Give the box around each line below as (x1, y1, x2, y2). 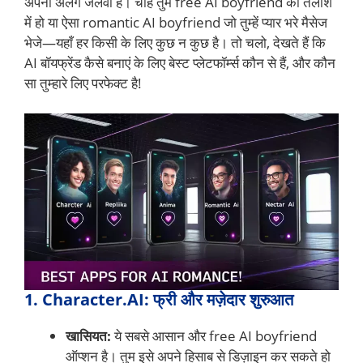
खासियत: (66, 327, 111, 346)
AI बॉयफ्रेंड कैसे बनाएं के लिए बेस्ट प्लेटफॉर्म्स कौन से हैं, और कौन (24, 53, 335, 72)
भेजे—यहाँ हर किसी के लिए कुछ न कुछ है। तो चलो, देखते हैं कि (24, 32, 326, 52)
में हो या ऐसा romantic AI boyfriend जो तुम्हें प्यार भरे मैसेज (24, 12, 327, 32)
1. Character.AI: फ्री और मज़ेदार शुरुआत (24, 288, 293, 311)
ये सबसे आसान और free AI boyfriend (111, 327, 317, 346)
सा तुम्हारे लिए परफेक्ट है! (24, 73, 142, 92)
